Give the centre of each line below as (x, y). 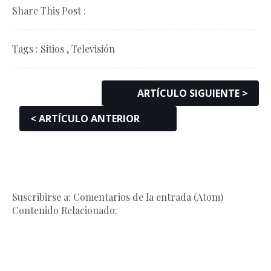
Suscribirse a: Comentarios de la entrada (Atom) (118, 197)
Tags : (25, 49)
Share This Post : (49, 11)
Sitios (52, 49)
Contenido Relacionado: (65, 211)
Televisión (93, 49)
